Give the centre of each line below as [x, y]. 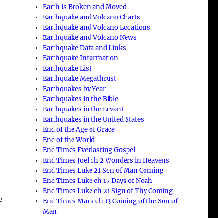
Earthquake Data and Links [85, 48]
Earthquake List [67, 68]
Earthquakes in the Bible [81, 99]
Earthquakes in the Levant [83, 109]
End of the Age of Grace [79, 129]
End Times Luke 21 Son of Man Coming [103, 170]
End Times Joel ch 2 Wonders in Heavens [106, 160]
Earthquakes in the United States [94, 119]
